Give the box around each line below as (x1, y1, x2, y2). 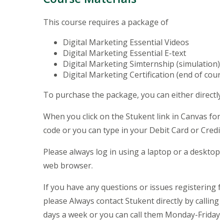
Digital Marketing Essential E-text (63, 47, 188, 58)
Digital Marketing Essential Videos (63, 36, 191, 48)
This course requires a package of (43, 16, 170, 27)
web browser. (43, 160, 95, 171)
